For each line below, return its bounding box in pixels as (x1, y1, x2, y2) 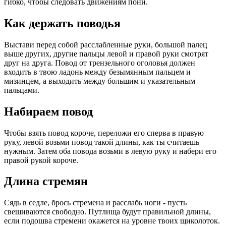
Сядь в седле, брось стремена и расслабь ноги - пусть (4, 198, 187, 207)
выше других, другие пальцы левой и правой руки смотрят (4, 49, 208, 58)
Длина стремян (4, 175, 88, 188)
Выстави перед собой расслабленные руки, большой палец (4, 40, 207, 49)
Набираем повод (4, 104, 93, 118)
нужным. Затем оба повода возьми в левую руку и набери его (4, 146, 216, 155)
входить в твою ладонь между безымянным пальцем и (4, 67, 191, 76)
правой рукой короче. (4, 155, 78, 164)
